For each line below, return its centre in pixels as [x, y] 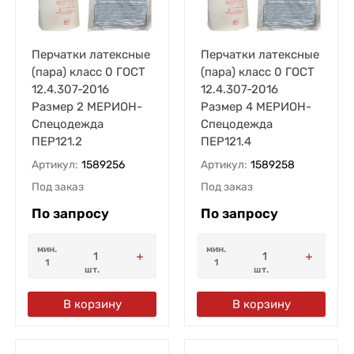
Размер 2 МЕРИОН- [87, 106]
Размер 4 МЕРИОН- [256, 106]
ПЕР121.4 [226, 141]
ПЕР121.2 [56, 141]
